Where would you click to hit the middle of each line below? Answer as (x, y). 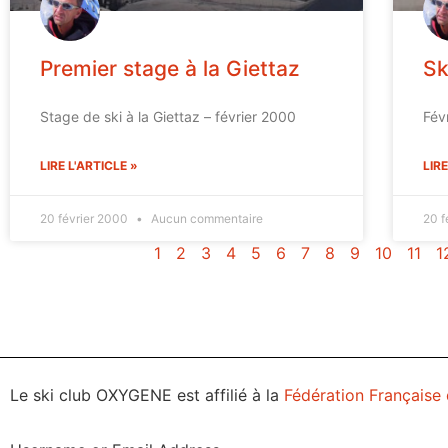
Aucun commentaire (205, 219)
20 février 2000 (85, 219)
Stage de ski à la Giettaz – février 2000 (168, 117)
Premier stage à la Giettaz (170, 69)
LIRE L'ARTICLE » (89, 166)
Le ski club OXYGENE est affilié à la (147, 395)
